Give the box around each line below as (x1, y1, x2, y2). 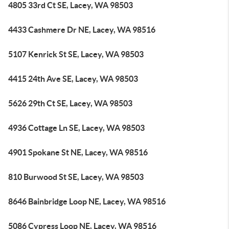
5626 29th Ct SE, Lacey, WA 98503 (8, 99, 132, 108)
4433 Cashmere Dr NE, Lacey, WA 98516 (8, 25, 155, 34)
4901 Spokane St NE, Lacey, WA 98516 (8, 148, 148, 157)
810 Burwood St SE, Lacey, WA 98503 (8, 172, 144, 181)
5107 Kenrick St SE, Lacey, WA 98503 (8, 50, 144, 59)
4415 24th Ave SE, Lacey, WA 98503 (8, 74, 138, 83)
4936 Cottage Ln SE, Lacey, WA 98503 (8, 123, 145, 132)
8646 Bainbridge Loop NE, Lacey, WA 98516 (8, 197, 166, 206)
